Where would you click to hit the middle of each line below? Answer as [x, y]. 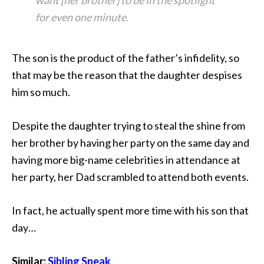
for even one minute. [82, 17]
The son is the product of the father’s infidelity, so [126, 58]
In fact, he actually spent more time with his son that [130, 210]
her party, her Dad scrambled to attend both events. [130, 177]
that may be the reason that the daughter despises [127, 75]
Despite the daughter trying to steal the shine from [128, 126]
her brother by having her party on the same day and [131, 143]
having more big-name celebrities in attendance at [126, 160]
